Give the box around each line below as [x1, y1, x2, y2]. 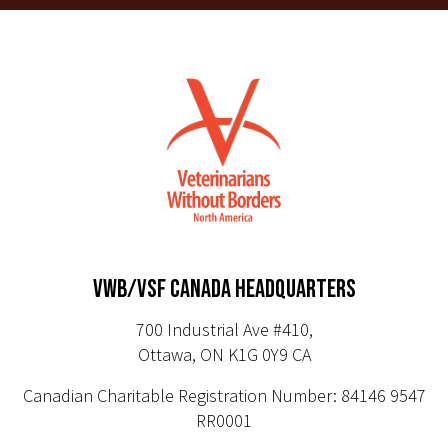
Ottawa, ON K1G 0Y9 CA [137, 342, 311, 366]
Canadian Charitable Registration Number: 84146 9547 [22, 383, 426, 407]
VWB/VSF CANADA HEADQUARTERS [92, 273, 356, 305]
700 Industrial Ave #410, [135, 317, 313, 341]
